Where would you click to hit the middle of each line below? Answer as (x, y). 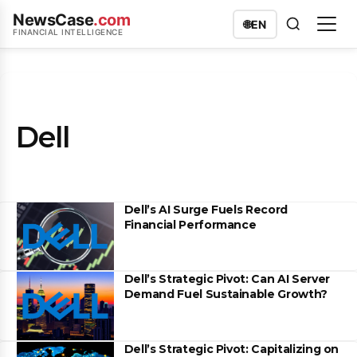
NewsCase (53, 20)
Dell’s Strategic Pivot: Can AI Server (227, 279)
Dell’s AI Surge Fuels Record (206, 210)
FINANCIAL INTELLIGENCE (68, 32)
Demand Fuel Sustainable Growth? (226, 294)
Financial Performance (190, 225)
